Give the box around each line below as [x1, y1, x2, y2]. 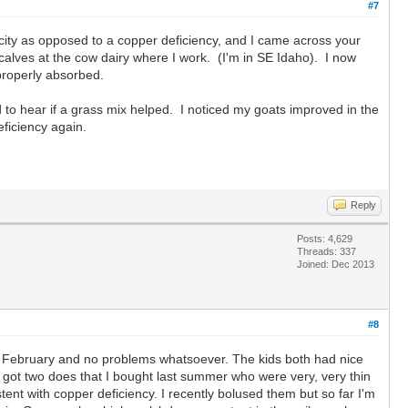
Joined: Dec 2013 [297, 258, 374, 270]
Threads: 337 [297, 245, 356, 257]
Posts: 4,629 [297, 232, 352, 244]
